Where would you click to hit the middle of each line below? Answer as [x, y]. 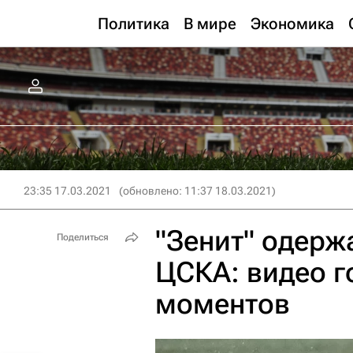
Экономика [292, 24]
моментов [223, 304]
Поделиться [83, 237]
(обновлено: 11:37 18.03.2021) [197, 191]
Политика [134, 24]
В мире [210, 24]
